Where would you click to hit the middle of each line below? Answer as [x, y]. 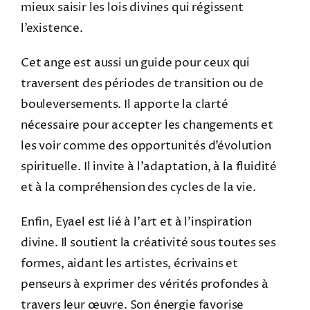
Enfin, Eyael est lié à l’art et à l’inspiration [136, 222]
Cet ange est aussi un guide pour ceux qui [135, 63]
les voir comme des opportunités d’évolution [146, 146]
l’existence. [52, 28]
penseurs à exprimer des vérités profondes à [144, 284]
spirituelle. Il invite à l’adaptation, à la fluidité [149, 166]
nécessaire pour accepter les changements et [147, 125]
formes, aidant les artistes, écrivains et [129, 263]
